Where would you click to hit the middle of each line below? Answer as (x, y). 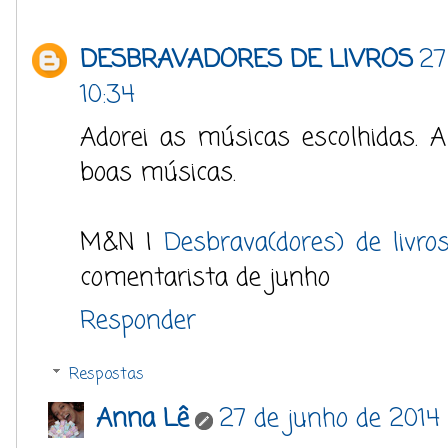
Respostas (106, 374)
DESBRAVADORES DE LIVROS (246, 60)
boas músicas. (158, 173)
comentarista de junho (205, 278)
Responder (138, 321)
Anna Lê (142, 418)
